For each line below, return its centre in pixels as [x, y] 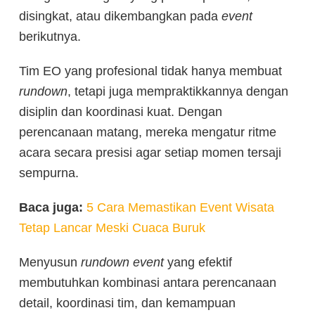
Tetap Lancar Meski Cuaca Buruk [112, 228]
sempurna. [49, 173]
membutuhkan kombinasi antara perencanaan [148, 283]
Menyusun [50, 263]
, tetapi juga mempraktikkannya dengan [178, 92]
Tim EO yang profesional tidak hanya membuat [150, 71]
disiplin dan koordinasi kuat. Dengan [121, 112]
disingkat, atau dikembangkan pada [120, 17]
